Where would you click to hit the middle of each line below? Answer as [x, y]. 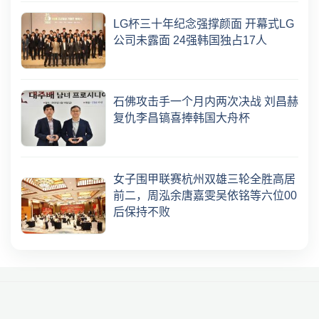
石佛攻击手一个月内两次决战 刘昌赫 [206, 101]
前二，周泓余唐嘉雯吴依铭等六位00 [205, 195]
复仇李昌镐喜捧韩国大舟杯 [182, 117]
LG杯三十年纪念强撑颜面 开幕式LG [204, 23]
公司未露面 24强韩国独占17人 [190, 40]
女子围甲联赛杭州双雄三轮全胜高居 [204, 179]
